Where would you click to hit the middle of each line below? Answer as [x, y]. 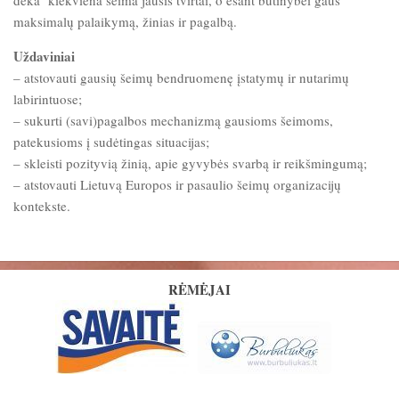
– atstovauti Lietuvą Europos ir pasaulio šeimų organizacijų [177, 184]
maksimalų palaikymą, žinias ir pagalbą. [125, 21]
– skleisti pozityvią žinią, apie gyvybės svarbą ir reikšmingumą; [190, 163]
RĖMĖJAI [199, 289]
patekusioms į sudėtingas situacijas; [111, 142]
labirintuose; [48, 99]
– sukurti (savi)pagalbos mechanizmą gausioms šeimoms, [173, 120]
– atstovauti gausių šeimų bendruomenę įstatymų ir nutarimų [181, 77]
